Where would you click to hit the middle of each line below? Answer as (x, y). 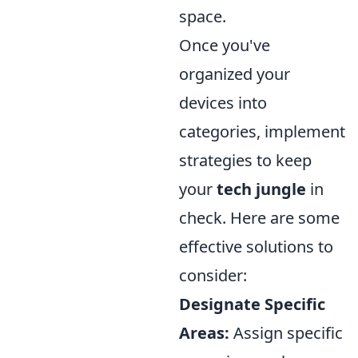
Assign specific (286, 333)
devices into (223, 103)
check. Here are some (259, 218)
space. (203, 17)
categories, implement (262, 132)
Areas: (204, 333)
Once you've (225, 46)
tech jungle (261, 189)
